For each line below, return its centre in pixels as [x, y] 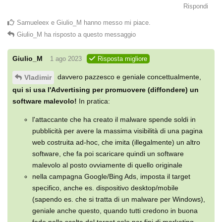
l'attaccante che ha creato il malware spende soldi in [114, 119]
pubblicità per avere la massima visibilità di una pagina [117, 131]
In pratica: [93, 101]
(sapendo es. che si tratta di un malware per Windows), [119, 199]
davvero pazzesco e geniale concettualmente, [128, 77]
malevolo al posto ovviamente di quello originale [107, 165]
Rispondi [196, 6]
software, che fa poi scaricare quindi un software [108, 153]
